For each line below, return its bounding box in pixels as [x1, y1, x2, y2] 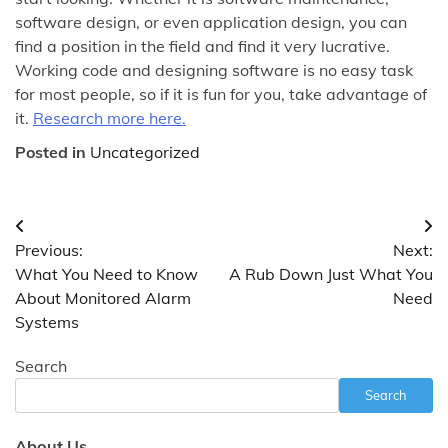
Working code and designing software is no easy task [15, 59, 413, 80]
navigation [14, 251, 135, 282]
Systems [15, 311, 79, 332]
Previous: [15, 239, 83, 260]
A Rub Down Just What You [229, 263, 433, 284]
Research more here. [33, 107, 186, 128]
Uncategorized [90, 141, 200, 162]
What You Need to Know [15, 263, 198, 284]
